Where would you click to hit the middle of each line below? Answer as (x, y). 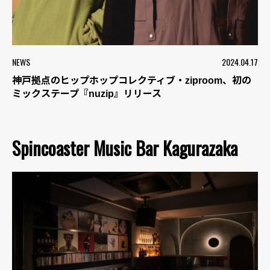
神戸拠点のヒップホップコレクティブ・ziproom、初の (132, 81)
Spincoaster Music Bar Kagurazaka (125, 148)
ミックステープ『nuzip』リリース (87, 94)
